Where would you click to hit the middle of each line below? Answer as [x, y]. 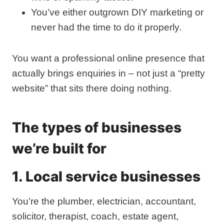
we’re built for [59, 148]
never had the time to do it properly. [106, 27]
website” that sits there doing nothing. [92, 88]
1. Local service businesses [106, 176]
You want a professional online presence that [108, 58]
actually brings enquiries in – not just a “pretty [108, 73]
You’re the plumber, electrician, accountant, [104, 201]
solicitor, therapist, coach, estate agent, [95, 216]
